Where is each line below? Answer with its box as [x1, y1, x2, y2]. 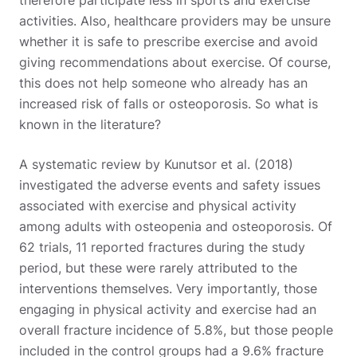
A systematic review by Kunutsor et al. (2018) [19, 156, 293, 173]
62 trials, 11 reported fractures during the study [19, 239, 305, 256]
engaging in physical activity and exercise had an [19, 301, 316, 318]
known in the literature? [19, 116, 161, 133]
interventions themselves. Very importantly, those [19, 280, 317, 297]
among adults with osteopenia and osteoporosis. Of [19, 218, 332, 235]
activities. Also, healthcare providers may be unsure [19, 13, 331, 29]
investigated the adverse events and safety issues [19, 177, 320, 194]
